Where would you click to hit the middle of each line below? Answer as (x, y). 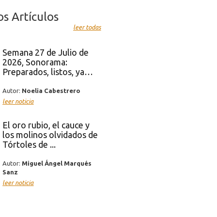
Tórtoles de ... (29, 144)
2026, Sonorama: (35, 62)
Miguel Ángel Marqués (57, 163)
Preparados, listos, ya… (48, 71)
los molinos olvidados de (50, 134)
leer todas (87, 27)
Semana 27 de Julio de (46, 52)
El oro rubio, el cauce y (46, 125)
